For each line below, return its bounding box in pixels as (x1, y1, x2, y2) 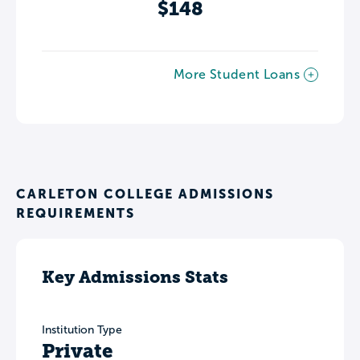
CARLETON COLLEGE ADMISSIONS (16, 186, 274, 201)
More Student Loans (173, 67, 300, 81)
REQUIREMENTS (16, 205, 135, 220)
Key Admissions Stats (42, 266, 228, 287)
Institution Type (42, 323, 122, 336)
